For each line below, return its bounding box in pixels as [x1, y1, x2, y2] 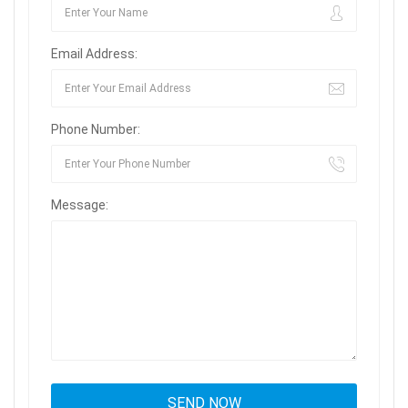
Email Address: [51, 46, 138, 62]
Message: [51, 198, 108, 213]
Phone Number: [51, 122, 140, 138]
